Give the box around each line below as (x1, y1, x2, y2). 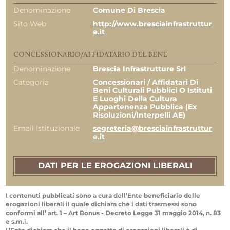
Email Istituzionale (13, 124, 80, 133)
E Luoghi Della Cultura (93, 94, 178, 103)
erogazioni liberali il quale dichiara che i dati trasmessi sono (6, 200, 197, 208)
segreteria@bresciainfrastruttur (93, 124, 213, 133)
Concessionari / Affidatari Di (93, 78, 199, 87)
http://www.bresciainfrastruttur (93, 19, 213, 28)
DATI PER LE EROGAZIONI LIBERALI (37, 161, 193, 170)
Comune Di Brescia (93, 6, 166, 15)
